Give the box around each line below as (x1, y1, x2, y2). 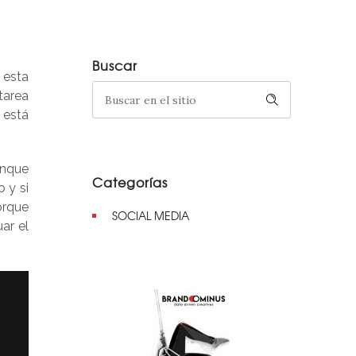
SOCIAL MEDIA (112, 207, 189, 223)
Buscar (92, 56, 137, 75)
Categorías (92, 172, 168, 192)
